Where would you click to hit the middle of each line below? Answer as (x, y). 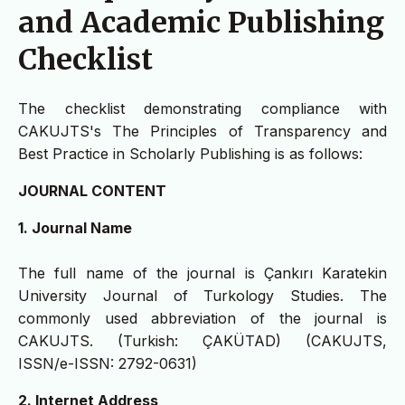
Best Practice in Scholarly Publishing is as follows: (190, 154)
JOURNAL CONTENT (92, 191)
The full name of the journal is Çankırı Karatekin (202, 273)
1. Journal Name (75, 228)
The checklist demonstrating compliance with (202, 109)
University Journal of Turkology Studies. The (202, 296)
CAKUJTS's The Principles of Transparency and (202, 132)
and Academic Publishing (201, 22)
